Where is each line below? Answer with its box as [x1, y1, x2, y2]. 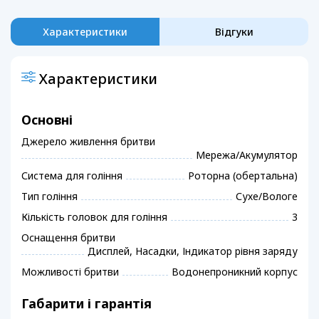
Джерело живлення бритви [21, 135, 155, 149]
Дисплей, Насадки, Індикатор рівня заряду [88, 244, 298, 258]
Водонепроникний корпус [172, 265, 298, 279]
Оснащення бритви [21, 231, 115, 245]
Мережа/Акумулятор [196, 148, 298, 162]
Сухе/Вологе [236, 189, 298, 204]
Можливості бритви [21, 265, 119, 279]
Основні [21, 111, 73, 129]
